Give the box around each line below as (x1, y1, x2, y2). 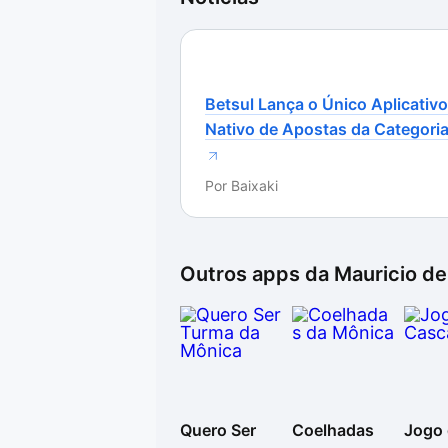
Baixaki (231, 177, 278, 194)
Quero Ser (180, 420, 256, 440)
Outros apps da (180, 262, 334, 286)
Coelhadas (292, 420, 374, 440)
